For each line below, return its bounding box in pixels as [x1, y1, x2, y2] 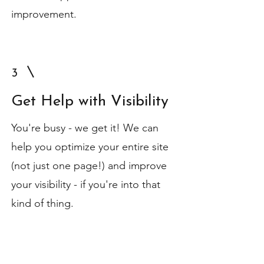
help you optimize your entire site [11, 140, 169, 153]
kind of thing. [11, 197, 74, 210]
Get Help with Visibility [11, 94, 169, 110]
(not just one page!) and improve [11, 159, 167, 172]
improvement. [11, 8, 80, 21]
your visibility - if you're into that [11, 178, 160, 191]
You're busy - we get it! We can [11, 121, 159, 134]
